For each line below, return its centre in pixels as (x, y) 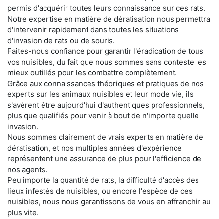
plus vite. (23, 212)
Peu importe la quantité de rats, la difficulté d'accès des (103, 180)
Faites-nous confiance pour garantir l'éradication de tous (105, 51)
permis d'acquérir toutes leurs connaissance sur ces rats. (106, 8)
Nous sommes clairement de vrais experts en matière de (105, 137)
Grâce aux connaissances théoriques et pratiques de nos (106, 83)
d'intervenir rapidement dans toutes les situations (93, 30)
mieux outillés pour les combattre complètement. (92, 73)
